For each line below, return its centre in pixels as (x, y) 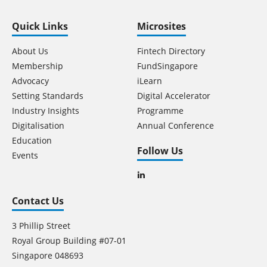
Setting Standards (48, 96)
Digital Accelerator (174, 96)
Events (25, 155)
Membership (38, 66)
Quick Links (40, 26)
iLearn (150, 81)
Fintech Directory (171, 51)
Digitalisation (38, 125)
